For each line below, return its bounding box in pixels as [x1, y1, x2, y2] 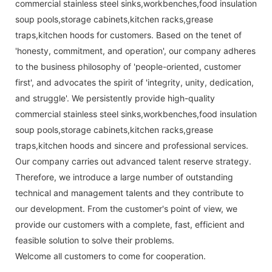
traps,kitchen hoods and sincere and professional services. [15, 140, 248, 151]
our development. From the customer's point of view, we [15, 203, 237, 214]
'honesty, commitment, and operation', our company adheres [15, 45, 256, 56]
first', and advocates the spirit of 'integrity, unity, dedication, [15, 76, 254, 87]
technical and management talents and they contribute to [15, 187, 243, 198]
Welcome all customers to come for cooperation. [15, 250, 206, 261]
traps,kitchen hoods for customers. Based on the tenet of [15, 29, 242, 40]
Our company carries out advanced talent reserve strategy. [15, 155, 251, 166]
